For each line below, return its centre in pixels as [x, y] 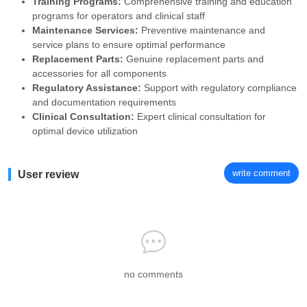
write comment [261, 173]
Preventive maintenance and [202, 30]
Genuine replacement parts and [194, 59]
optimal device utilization [85, 131]
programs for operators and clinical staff [119, 16]
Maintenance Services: [85, 30]
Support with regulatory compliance [219, 88]
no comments [153, 274]
